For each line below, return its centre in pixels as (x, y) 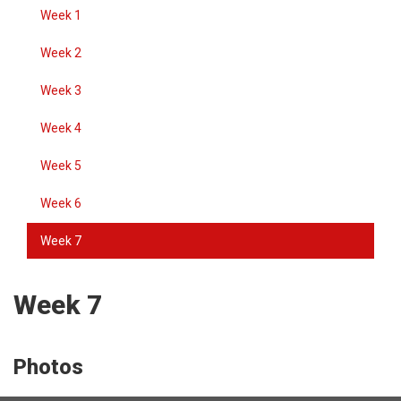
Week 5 (61, 166)
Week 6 (61, 203)
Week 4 (61, 128)
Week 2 (61, 53)
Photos (48, 367)
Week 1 (61, 15)
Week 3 (61, 90)
